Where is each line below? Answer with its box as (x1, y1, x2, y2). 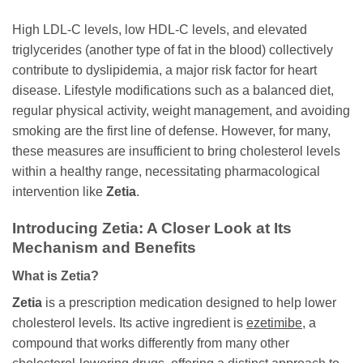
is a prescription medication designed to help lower (42, 295, 336, 310)
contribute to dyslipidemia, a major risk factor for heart (12, 63, 317, 78)
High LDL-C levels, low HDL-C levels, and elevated (12, 23, 307, 37)
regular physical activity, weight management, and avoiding (12, 104, 350, 118)
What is (12, 268, 61, 283)
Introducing (12, 219, 102, 237)
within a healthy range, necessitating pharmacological (12, 164, 320, 179)
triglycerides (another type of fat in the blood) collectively (12, 43, 333, 58)
